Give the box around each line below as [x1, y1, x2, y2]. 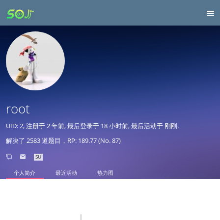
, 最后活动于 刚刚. [128, 121, 179, 130]
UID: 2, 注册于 [6, 121, 47, 130]
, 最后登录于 [64, 121, 101, 130]
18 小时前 [101, 121, 129, 130]
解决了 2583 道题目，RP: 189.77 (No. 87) [6, 136, 121, 145]
